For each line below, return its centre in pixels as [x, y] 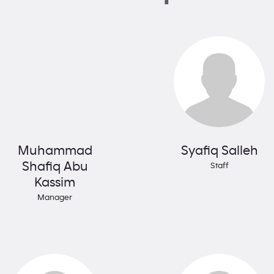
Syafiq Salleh [219, 151]
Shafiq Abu [55, 167]
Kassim [55, 183]
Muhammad [55, 151]
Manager [55, 198]
